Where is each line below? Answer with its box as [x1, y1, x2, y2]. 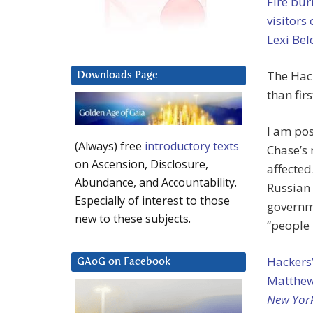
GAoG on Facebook [77, 256, 170, 268]
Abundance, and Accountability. [75, 175, 237, 191]
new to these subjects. [75, 211, 191, 227]
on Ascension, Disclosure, [75, 156, 208, 173]
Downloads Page [77, 70, 158, 81]
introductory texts [145, 138, 239, 154]
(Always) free [75, 138, 145, 154]
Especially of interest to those [75, 193, 230, 209]
